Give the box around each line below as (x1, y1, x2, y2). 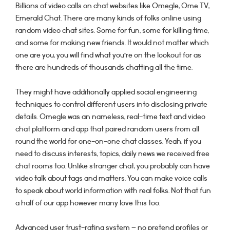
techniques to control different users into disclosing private (15, 99, 207, 110)
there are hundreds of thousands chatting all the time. (15, 62, 193, 73)
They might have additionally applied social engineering (15, 87, 197, 98)
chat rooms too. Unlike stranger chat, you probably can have (15, 161, 210, 171)
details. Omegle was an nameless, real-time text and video (15, 111, 205, 122)
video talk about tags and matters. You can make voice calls (15, 173, 207, 184)
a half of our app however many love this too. (15, 198, 160, 208)
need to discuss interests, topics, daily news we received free (15, 148, 209, 159)
